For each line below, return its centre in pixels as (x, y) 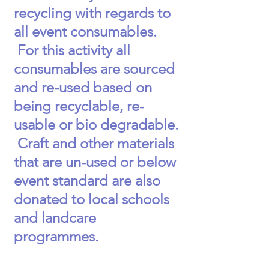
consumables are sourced (94, 69)
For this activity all (72, 50)
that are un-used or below (95, 162)
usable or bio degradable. (96, 125)
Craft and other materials (94, 143)
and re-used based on (83, 87)
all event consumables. (85, 32)
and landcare (55, 218)
